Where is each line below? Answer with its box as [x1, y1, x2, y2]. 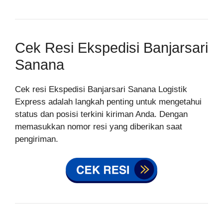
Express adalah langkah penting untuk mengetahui [15, 97, 202, 107]
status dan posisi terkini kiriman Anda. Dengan [15, 109, 188, 119]
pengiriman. [15, 134, 58, 144]
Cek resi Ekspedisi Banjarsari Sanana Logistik [15, 84, 187, 94]
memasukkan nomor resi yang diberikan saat [15, 121, 182, 131]
